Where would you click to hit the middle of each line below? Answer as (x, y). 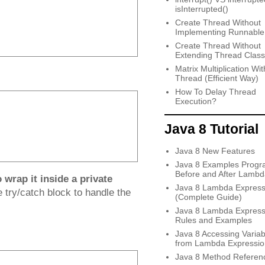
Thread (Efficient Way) (216, 78)
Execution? (195, 101)
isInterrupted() (201, 9)
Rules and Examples (213, 220)
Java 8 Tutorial (211, 129)
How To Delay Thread (215, 92)
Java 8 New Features (215, 151)
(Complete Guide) (208, 197)
